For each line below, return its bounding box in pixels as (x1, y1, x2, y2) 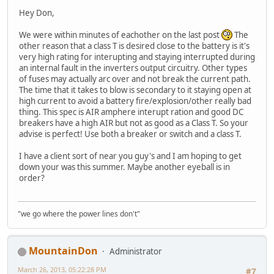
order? (19, 172, 45, 183)
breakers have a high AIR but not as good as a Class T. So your (19, 117, 248, 128)
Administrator (109, 246, 162, 257)
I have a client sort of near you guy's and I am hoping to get (19, 150, 242, 161)
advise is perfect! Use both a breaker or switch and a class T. (19, 128, 242, 139)
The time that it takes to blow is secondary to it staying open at (19, 84, 251, 95)
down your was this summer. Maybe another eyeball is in (19, 161, 230, 172)
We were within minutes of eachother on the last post (19, 29, 221, 40)
